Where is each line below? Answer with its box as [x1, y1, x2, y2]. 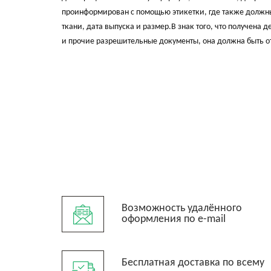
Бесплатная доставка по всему [122, 257, 264, 269]
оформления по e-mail [122, 214, 226, 225]
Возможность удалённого [122, 203, 242, 214]
